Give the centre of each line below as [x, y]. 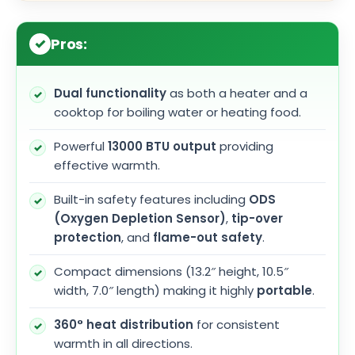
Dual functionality [110, 93]
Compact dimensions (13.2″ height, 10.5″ [171, 271]
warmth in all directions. [123, 343]
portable [284, 290]
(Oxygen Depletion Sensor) [140, 218]
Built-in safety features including [151, 199]
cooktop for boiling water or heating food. [177, 112]
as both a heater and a [237, 93]
